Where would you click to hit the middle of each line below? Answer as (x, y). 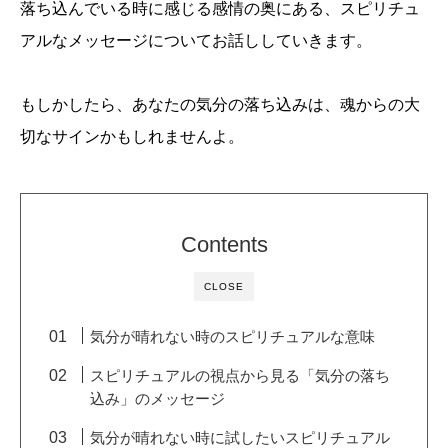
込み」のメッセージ (158, 399)
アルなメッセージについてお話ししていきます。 (196, 41)
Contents (224, 245)
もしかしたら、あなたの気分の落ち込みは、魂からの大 (220, 105)
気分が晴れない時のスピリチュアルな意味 (233, 337)
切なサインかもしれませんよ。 (132, 137)
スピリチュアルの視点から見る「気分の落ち (240, 376)
